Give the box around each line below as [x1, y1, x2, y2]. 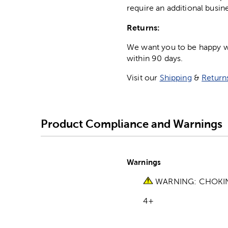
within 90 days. [127, 54, 183, 63]
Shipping [159, 73, 192, 82]
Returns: [127, 23, 160, 33]
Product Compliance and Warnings [41, 117, 222, 130]
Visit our [127, 73, 160, 82]
